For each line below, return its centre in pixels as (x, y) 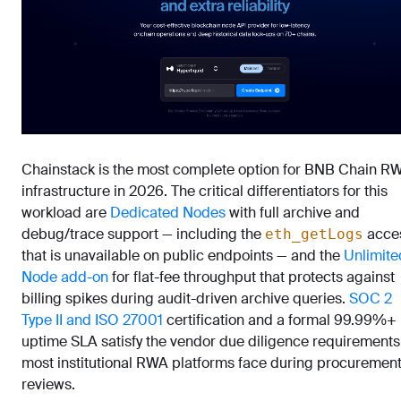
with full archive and (293, 212)
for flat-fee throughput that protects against (252, 277)
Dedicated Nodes (168, 212)
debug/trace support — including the (143, 234)
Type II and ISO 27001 (92, 320)
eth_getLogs (314, 234)
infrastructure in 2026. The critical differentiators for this (205, 191)
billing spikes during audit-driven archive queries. (185, 298)
